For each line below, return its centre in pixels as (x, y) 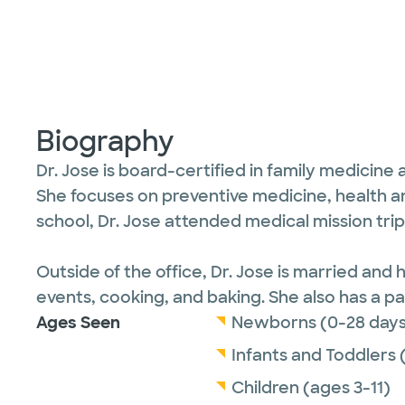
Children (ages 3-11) (311, 388)
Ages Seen (78, 323)
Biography (105, 141)
